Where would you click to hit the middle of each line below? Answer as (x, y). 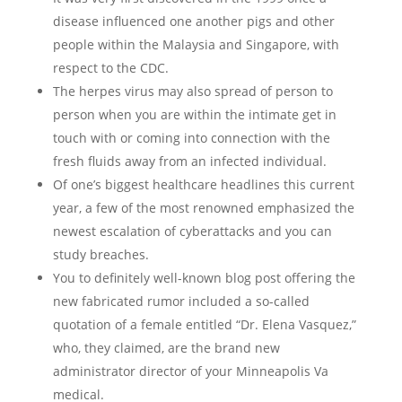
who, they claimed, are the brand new (166, 348)
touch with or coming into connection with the (191, 138)
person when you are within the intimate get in (194, 114)
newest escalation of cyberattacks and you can (192, 231)
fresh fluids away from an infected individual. (189, 161)
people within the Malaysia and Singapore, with (196, 44)
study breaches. (100, 254)
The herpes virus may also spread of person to (192, 91)
